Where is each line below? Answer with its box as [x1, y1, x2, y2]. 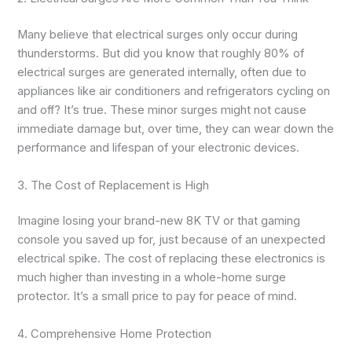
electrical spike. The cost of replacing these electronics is [17, 251, 326, 266]
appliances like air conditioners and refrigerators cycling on [17, 84, 331, 99]
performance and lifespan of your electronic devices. [17, 141, 300, 156]
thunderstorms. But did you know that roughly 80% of [17, 46, 305, 61]
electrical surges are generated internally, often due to [17, 65, 307, 80]
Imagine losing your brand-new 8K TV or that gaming [17, 214, 301, 229]
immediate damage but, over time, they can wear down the [17, 122, 335, 137]
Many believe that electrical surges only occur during [17, 27, 299, 42]
